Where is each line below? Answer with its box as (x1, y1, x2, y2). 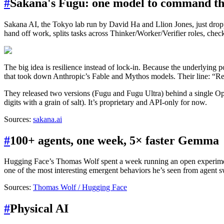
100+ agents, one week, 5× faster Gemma (10, 133, 219, 147)
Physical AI (10, 202, 68, 215)
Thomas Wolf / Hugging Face (33, 183, 127, 192)
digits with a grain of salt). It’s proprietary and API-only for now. (4, 97, 207, 106)
